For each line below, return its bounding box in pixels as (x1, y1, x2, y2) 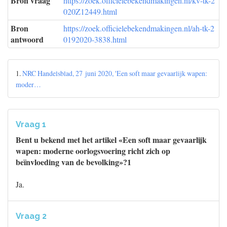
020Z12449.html (63, 6, 117, 17)
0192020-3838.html (63, 34, 127, 45)
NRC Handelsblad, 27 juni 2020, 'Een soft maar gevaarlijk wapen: (22, 68, 207, 78)
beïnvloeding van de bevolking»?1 (16, 156, 131, 168)
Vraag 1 (16, 120, 46, 129)
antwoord (11, 33, 44, 45)
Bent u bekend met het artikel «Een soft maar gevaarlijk (16, 134, 207, 145)
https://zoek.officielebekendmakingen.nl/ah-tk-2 (63, 23, 214, 33)
